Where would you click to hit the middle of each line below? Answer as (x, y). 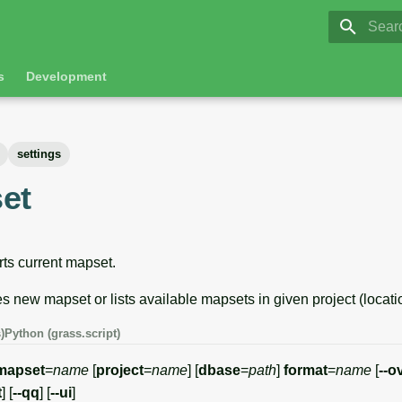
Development (66, 76)
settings (39, 154)
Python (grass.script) (62, 333)
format (306, 370)
